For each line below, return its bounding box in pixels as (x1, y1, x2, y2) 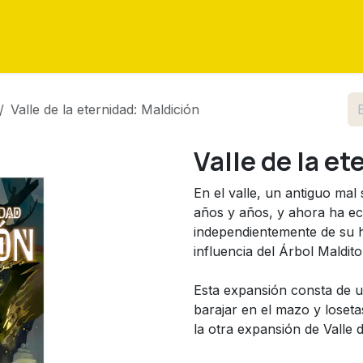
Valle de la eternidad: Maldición (11, 101, 199, 117)
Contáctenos (266, 28, 344, 45)
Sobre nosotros (156, 28, 254, 45)
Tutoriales (82, 28, 143, 45)
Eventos (19, 28, 70, 45)
